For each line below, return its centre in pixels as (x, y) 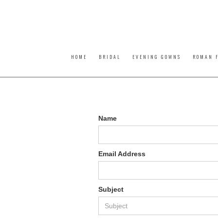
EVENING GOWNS (156, 57)
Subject (111, 190)
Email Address (122, 154)
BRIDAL (109, 57)
